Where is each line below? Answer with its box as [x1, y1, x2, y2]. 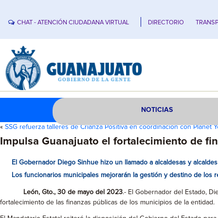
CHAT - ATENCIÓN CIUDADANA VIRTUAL [17, 19, 129, 26]
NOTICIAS [141, 107, 173, 113]
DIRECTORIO [148, 19, 184, 26]
